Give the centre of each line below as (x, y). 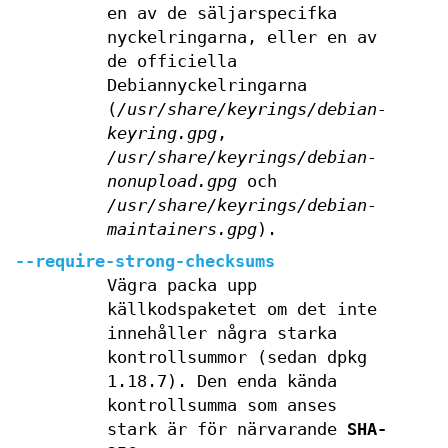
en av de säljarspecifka (221, 13)
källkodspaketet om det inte (241, 309)
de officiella (171, 61)
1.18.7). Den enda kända (221, 381)
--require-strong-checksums (145, 261)
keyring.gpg (161, 133)
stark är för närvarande (226, 429)
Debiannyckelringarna (206, 85)
